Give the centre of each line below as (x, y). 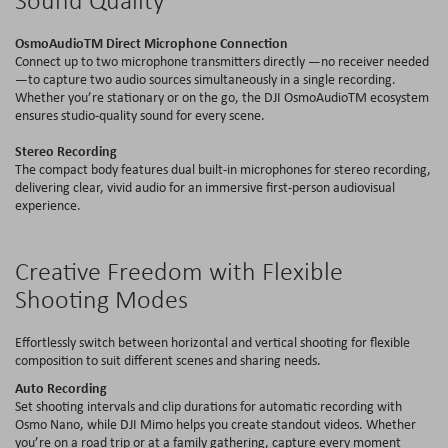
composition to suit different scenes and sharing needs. (168, 359)
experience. (48, 204)
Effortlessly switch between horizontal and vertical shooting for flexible (212, 341)
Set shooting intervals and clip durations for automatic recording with (208, 405)
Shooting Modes (101, 298)
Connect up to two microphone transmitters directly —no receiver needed (222, 60)
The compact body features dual (106, 168)
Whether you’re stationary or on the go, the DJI (149, 96)
